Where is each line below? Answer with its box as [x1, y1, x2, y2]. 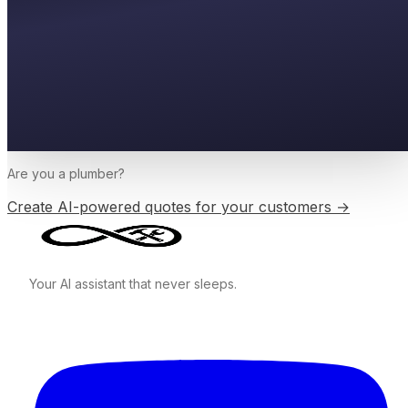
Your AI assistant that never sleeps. [29, 275, 237, 291]
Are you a [7, 165, 69, 181]
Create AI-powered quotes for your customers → [7, 197, 350, 216]
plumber [69, 165, 118, 181]
